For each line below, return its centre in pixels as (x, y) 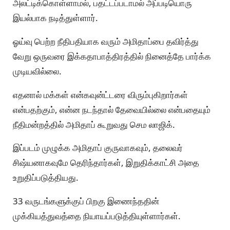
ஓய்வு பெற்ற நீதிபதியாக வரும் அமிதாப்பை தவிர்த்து (106, 41)
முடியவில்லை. (37, 71)
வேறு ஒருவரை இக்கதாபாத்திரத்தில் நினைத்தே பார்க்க (112, 56)
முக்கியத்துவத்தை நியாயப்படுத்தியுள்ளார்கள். (97, 216)
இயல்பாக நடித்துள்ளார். (55, 17)
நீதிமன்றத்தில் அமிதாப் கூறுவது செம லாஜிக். (94, 124)
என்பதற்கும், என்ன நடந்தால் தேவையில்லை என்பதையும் (112, 109)
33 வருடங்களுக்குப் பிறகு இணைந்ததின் (86, 201)
